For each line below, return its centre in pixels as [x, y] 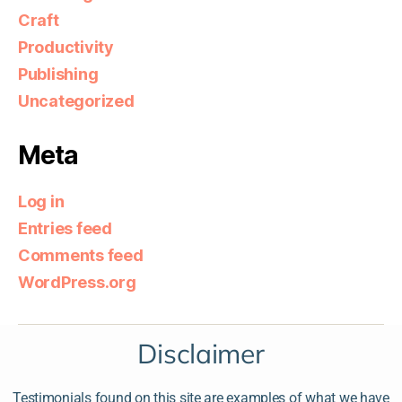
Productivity [66, 47]
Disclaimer [201, 353]
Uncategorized [76, 100]
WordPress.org [77, 282]
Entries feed [65, 228]
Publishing [58, 74]
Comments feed [81, 255]
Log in [41, 201]
